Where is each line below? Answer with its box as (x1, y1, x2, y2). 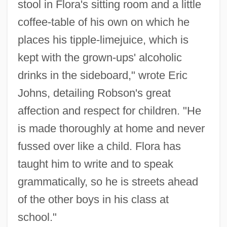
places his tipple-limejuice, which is (17, 33, 188, 46)
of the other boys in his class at (17, 193, 169, 206)
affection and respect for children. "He (17, 104, 201, 117)
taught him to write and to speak (17, 157, 173, 170)
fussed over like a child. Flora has (17, 139, 181, 153)
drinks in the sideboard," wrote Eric (17, 68, 187, 82)
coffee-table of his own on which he (17, 15, 190, 28)
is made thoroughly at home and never (17, 122, 205, 135)
